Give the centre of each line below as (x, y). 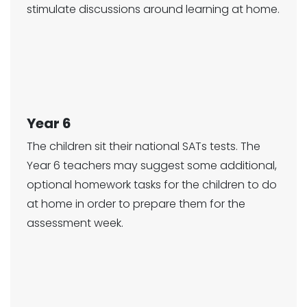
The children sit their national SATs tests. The (144, 146)
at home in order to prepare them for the (136, 204)
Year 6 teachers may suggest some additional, (152, 165)
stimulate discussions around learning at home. (153, 9)
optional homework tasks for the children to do (152, 185)
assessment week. (76, 223)
